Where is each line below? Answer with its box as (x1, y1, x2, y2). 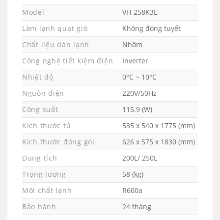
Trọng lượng (22, 169, 66, 179)
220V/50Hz (122, 88, 157, 98)
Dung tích (22, 153, 57, 163)
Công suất (22, 105, 58, 114)
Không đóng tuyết (122, 24, 181, 33)
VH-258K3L (122, 7, 158, 17)
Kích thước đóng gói (22, 137, 95, 147)
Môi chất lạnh (22, 186, 72, 195)
